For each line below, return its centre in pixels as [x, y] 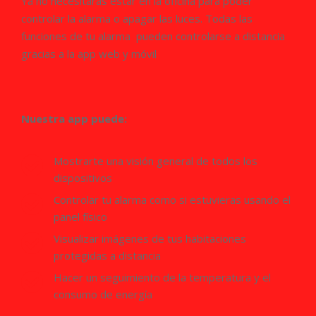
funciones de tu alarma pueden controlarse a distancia [153, 36]
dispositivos [83, 178]
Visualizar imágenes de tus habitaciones [150, 238]
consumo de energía [103, 294]
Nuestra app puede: [74, 119]
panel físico [80, 217]
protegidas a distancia [107, 255]
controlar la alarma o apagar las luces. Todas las [137, 18]
